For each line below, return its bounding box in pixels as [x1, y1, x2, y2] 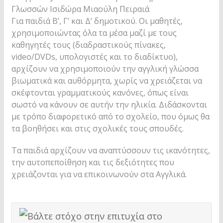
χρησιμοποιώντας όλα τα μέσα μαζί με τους [11, 27, 177, 38]
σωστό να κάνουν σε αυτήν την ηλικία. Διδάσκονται [11, 99, 207, 110]
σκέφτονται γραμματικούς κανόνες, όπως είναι [11, 87, 189, 98]
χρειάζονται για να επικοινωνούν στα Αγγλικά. [11, 169, 187, 180]
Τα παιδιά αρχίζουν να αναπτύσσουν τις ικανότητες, [11, 145, 210, 156]
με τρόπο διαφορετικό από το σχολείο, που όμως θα [11, 111, 210, 122]
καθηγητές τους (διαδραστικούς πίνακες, [11, 39, 166, 50]
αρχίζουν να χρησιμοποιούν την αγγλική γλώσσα [11, 63, 199, 74]
